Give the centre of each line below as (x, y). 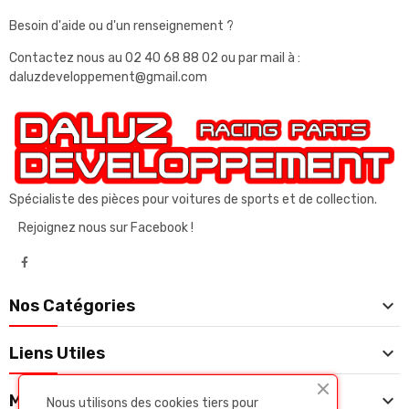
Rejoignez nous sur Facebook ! (106, 227)
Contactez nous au (67, 58)
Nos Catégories (72, 305)
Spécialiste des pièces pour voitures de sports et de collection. (193, 199)
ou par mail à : (261, 58)
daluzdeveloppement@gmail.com (108, 77)
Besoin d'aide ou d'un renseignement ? (121, 26)
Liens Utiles (57, 353)
